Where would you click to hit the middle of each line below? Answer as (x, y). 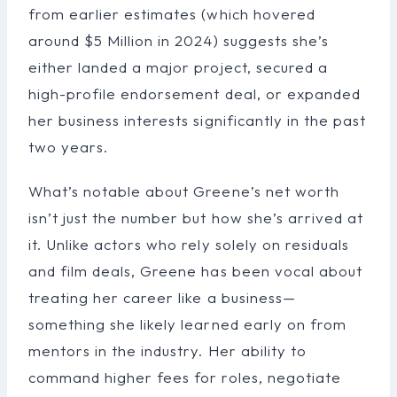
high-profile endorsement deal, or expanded (195, 93)
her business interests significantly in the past (197, 120)
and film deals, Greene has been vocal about (195, 270)
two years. (69, 146)
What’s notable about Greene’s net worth (184, 191)
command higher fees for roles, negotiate (185, 377)
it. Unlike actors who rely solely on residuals (189, 244)
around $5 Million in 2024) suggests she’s (179, 40)
